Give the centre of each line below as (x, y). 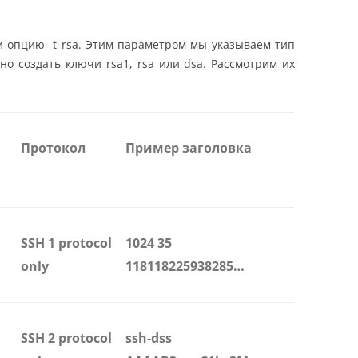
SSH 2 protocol (66, 338)
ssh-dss (149, 338)
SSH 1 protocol (66, 243)
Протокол (53, 148)
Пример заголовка (189, 148)
